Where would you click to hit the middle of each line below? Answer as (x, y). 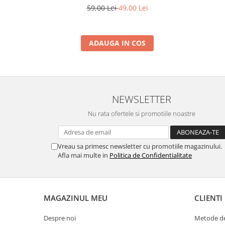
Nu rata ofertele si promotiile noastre (142, 114)
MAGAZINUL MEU (76, 198)
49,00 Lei (133, 8)
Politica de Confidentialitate (151, 155)
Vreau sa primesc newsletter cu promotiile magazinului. (140, 146)
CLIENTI (208, 198)
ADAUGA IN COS (117, 43)
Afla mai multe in (84, 155)
